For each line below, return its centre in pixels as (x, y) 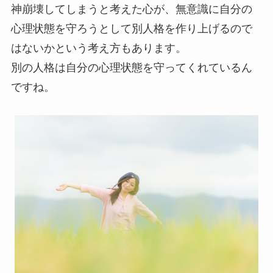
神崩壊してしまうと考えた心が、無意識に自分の (131, 9)
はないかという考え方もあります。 (98, 48)
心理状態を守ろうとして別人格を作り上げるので (131, 29)
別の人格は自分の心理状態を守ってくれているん (131, 68)
